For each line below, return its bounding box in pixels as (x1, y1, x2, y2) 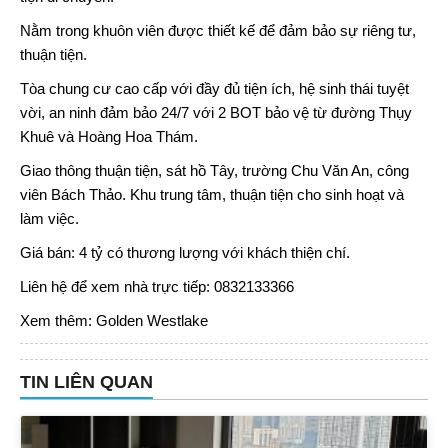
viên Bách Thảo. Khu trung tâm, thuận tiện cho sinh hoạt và (20, 186, 404, 203)
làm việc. (20, 210, 79, 227)
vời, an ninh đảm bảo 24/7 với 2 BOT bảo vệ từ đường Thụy (20, 104, 412, 121)
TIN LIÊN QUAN (20, 372, 153, 392)
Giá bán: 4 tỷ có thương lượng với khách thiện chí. (20, 244, 350, 261)
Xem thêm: (20, 312, 92, 329)
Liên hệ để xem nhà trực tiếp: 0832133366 (20, 278, 294, 295)
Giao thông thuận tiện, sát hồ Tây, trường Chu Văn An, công (20, 162, 409, 179)
